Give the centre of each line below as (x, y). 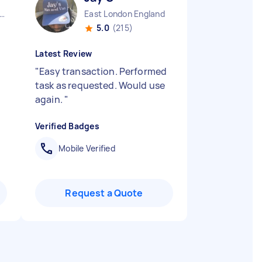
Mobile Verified (87, 148)
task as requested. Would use (100, 85)
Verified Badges (67, 126)
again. (50, 99)
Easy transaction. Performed (103, 71)
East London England (125, 14)
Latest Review (64, 54)
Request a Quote (104, 193)
